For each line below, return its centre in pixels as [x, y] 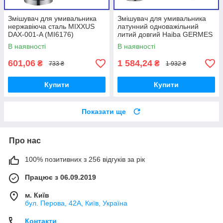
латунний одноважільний [158, 27]
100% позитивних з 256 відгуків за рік [85, 160]
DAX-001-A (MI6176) [41, 35]
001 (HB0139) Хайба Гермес [164, 43]
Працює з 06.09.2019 [60, 177]
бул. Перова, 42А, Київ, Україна [76, 203]
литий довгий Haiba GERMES [165, 35]
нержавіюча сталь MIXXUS [51, 27]
